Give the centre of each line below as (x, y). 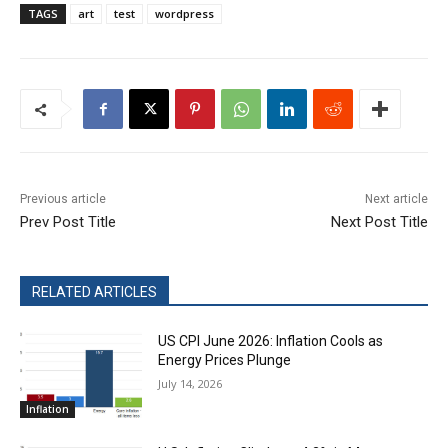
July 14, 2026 (190, 384)
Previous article (63, 199)
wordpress (184, 14)
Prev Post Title (68, 222)
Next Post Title (379, 222)
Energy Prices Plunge (225, 360)
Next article (396, 199)
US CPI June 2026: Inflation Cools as (271, 341)
